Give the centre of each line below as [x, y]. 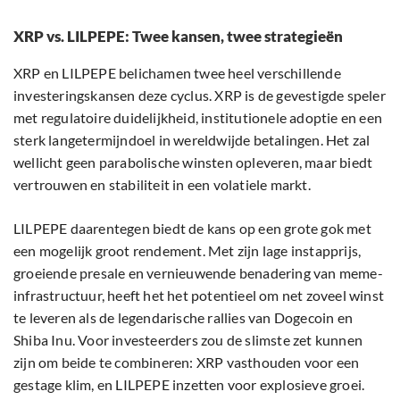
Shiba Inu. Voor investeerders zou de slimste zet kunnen [188, 340]
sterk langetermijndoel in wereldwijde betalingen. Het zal [192, 140]
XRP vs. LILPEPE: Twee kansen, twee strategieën [178, 37]
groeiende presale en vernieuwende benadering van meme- [198, 273]
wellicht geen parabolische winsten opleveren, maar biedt [193, 162]
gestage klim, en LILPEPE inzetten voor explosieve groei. [189, 385]
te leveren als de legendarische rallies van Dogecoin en [183, 318]
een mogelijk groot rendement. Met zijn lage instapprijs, [187, 251]
